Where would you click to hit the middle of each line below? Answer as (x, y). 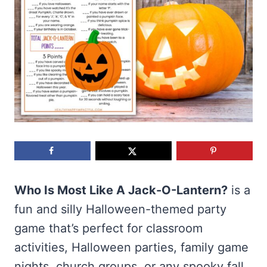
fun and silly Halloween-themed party (120, 209)
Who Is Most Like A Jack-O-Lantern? (121, 190)
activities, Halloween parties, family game (131, 247)
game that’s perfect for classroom (108, 228)
